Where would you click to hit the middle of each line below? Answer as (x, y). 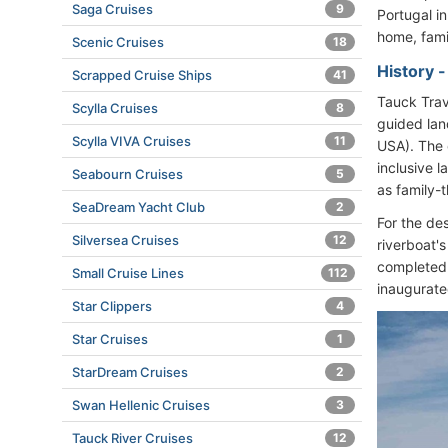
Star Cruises (110, 339)
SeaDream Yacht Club (138, 207)
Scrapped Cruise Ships (142, 75)
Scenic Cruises (118, 42)
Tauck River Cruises (132, 438)
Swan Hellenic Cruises (141, 405)
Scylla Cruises (115, 108)
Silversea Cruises (125, 240)
